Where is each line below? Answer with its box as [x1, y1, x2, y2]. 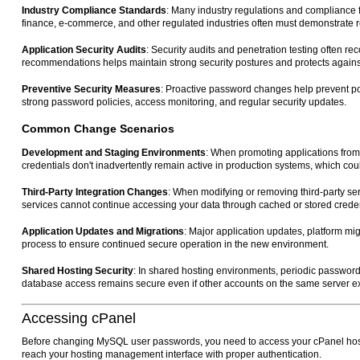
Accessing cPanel [22, 310, 136, 327]
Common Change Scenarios [22, 122, 174, 136]
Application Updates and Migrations [22, 226, 184, 238]
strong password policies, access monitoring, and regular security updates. [22, 96, 346, 108]
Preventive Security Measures [22, 84, 161, 96]
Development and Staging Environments [22, 147, 206, 159]
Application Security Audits [22, 44, 146, 56]
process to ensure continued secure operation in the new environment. [22, 239, 329, 251]
